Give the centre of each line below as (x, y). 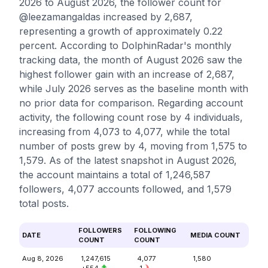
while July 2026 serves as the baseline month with (134, 89)
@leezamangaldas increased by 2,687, (106, 17)
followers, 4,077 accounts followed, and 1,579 (125, 189)
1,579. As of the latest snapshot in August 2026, (128, 160)
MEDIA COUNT (215, 235)
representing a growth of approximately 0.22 (121, 31)
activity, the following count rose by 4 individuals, (131, 117)
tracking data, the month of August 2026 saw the (131, 60)
